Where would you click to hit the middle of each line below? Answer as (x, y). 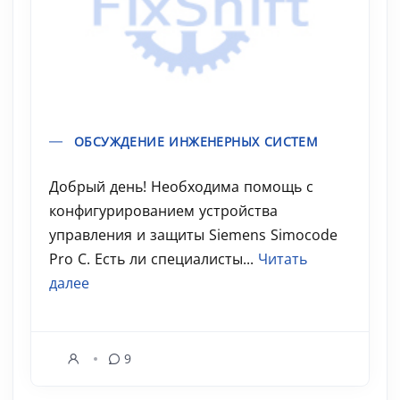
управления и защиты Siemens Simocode (193, 235)
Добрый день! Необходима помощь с (181, 187)
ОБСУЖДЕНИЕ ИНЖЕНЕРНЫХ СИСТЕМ (196, 142)
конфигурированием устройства (163, 211)
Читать (283, 259)
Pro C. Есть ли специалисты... (154, 259)
